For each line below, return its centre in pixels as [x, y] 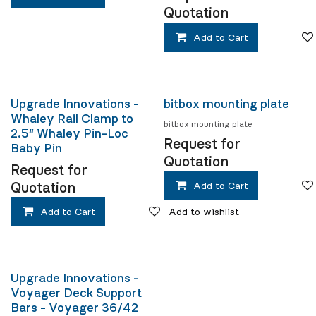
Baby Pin [36, 148]
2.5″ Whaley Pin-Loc [69, 134]
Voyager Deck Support [76, 294]
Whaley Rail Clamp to [72, 119]
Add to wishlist [204, 213]
